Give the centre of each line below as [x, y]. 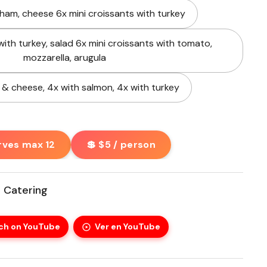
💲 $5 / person [121, 145]
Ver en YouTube [128, 226]
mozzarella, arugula [64, 58]
